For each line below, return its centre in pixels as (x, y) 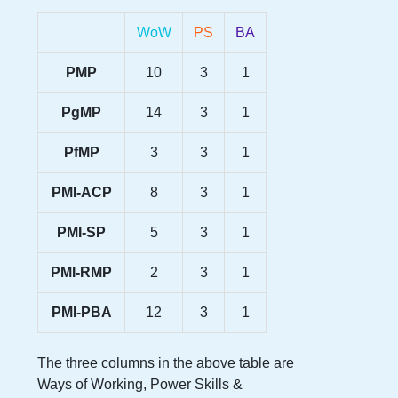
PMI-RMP (81, 272)
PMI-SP (81, 232)
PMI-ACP (81, 192)
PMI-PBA (81, 312)
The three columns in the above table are (166, 362)
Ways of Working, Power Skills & (140, 384)
